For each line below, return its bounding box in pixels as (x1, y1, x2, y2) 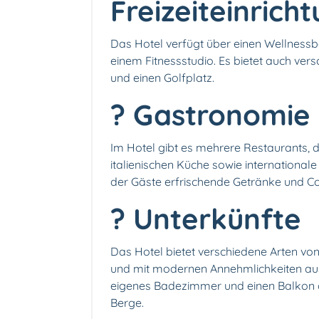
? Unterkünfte (110, 200, 301, 236)
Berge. (110, 295, 144, 310)
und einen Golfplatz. (110, 70, 214, 85)
